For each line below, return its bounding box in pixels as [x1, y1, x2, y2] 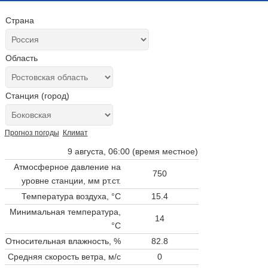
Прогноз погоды [4, 129, 59, 137]
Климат [62, 129, 88, 137]
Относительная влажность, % [5, 236, 121, 246]
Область [5, 53, 38, 63]
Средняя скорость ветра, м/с [7, 251, 121, 261]
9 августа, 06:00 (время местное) [67, 146, 198, 156]
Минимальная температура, [9, 206, 121, 217]
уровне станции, [21, 175, 88, 185]
